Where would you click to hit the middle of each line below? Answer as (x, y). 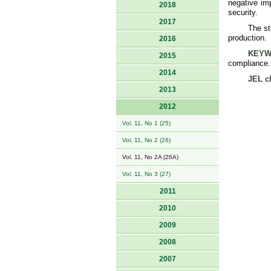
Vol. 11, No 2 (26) (146, 140)
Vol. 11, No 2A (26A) (150, 157)
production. (247, 38)
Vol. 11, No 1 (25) (146, 123)
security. (243, 12)
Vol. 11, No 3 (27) (146, 174)
